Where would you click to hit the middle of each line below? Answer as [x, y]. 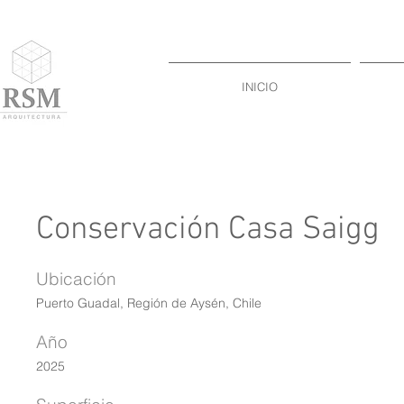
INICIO [260, 87]
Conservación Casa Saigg [208, 230]
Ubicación [76, 279]
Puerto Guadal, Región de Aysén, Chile [149, 303]
